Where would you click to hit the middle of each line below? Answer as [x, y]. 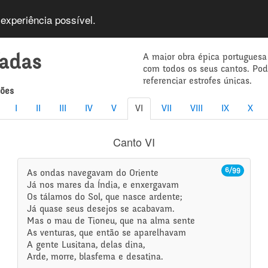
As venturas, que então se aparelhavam [107, 233]
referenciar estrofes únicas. [197, 81]
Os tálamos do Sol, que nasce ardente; [105, 197]
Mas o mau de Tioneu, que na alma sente [111, 221]
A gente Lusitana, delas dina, [86, 245]
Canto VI [134, 142]
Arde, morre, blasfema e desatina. [95, 257]
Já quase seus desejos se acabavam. [101, 209]
